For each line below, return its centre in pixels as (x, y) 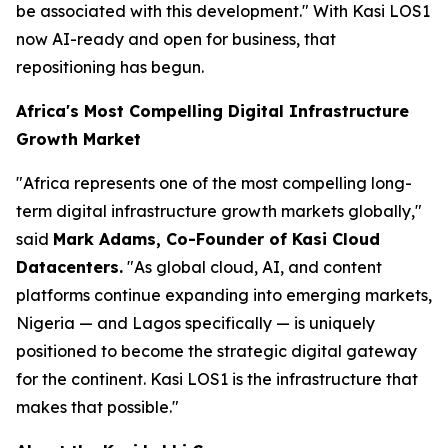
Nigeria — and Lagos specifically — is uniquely (195, 323)
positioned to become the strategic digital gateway (216, 351)
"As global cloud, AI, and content (252, 267)
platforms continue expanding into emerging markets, (224, 295)
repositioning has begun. (110, 67)
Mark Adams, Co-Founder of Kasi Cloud (216, 239)
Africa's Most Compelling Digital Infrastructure (212, 111)
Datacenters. (69, 267)
